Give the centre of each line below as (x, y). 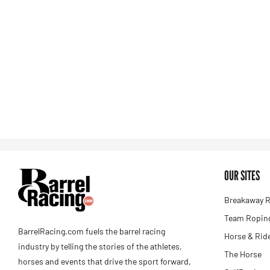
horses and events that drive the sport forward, (105, 261)
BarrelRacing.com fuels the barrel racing (92, 231)
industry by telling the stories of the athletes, (100, 246)
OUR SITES (242, 175)
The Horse (243, 254)
